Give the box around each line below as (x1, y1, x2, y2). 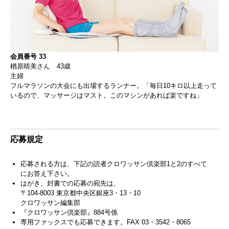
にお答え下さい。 (20, 169, 74, 177)
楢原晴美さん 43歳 (10, 62, 71, 70)
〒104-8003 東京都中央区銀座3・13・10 (20, 189, 141, 197)
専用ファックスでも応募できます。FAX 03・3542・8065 (20, 218, 191, 226)
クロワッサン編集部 (20, 198, 80, 207)
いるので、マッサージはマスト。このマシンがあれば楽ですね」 (10, 91, 203, 99)
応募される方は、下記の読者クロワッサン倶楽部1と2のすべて (20, 159, 207, 168)
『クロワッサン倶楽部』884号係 (20, 208, 118, 216)
